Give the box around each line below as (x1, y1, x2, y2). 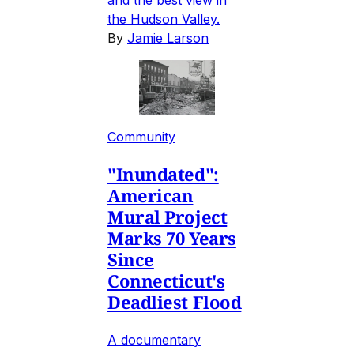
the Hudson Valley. (107, 10, 220, 27)
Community (107, 129, 175, 145)
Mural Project (107, 205, 228, 229)
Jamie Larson (127, 29, 209, 46)
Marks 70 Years (107, 226, 236, 250)
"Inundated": (107, 162, 219, 186)
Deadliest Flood (107, 290, 242, 314)
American (107, 183, 194, 208)
